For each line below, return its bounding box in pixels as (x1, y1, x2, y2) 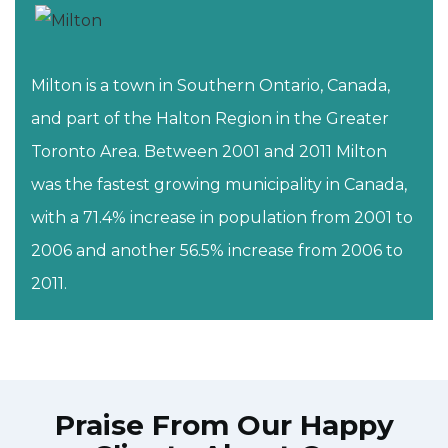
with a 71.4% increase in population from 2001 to (31, 208, 413, 228)
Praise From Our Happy (54, 408, 394, 443)
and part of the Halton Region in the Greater (31, 109, 389, 129)
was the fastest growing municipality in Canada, (31, 175, 407, 195)
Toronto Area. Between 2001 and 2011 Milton (31, 142, 387, 162)
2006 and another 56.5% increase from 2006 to (31, 241, 403, 261)
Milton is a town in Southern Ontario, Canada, (31, 76, 390, 96)
